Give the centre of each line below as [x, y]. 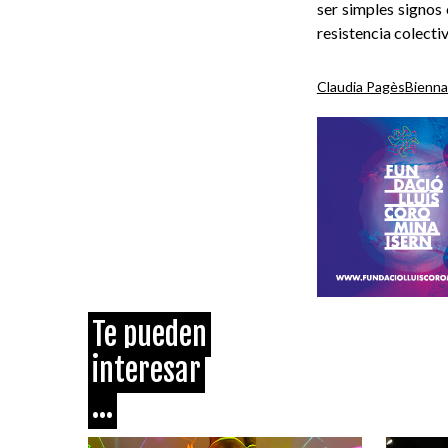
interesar [146, 370]
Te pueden [149, 334]
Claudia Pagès [360, 86]
